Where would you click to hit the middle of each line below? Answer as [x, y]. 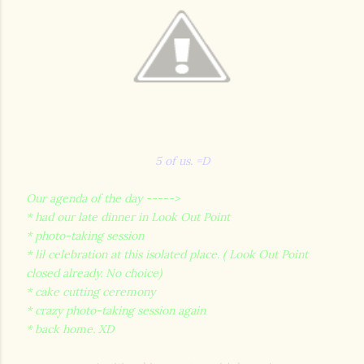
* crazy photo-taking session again [116, 310]
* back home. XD [70, 329]
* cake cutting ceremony [91, 292]
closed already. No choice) [94, 273]
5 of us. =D [182, 161]
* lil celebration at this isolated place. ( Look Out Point [167, 254]
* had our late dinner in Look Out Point [128, 217]
